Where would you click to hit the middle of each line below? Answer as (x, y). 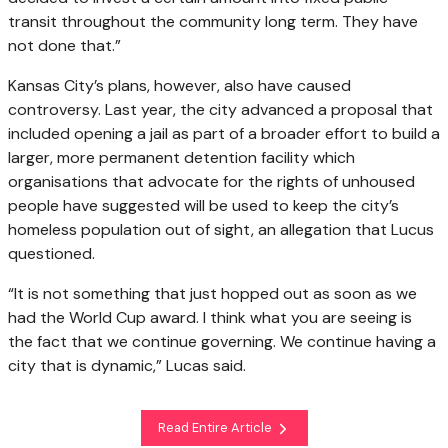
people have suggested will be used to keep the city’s (203, 205)
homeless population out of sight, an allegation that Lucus (221, 229)
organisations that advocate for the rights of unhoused (211, 181)
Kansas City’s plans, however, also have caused (179, 85)
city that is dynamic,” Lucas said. (127, 365)
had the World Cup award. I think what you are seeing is (210, 317)
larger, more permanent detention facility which (181, 157)
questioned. (51, 253)
